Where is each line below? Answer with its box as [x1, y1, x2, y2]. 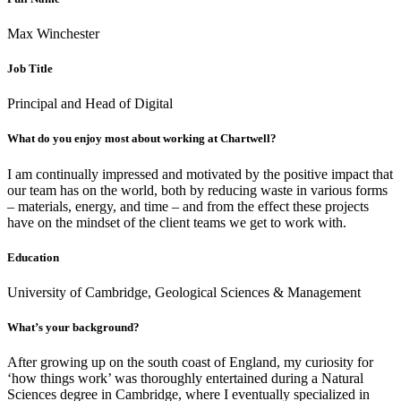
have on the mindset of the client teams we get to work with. [7, 214, 346, 230]
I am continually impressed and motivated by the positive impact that [7, 166, 393, 182]
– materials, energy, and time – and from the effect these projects [7, 198, 369, 214]
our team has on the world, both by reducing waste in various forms [7, 182, 388, 198]
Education [7, 250, 59, 264]
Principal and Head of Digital [7, 96, 173, 112]
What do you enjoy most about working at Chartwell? [7, 132, 277, 146]
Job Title [7, 62, 53, 76]
